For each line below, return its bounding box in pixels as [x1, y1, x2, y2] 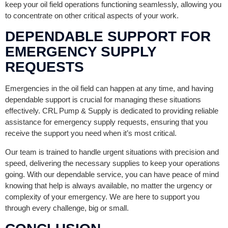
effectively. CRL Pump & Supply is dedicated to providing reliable [5, 106, 218, 115]
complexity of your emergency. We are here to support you [5, 192, 199, 201]
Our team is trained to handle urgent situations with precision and [5, 147, 219, 156]
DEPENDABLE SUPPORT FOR [5, 28, 211, 44]
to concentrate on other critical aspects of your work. [5, 11, 179, 20]
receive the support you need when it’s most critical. [5, 128, 179, 137]
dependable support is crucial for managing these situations [5, 95, 201, 104]
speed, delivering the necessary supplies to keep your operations [5, 158, 220, 167]
